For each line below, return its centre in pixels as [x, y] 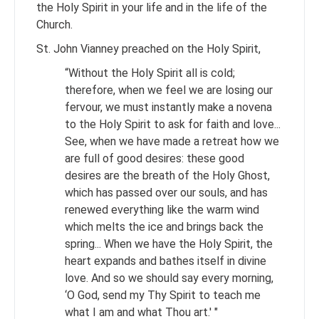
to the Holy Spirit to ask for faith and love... [173, 124]
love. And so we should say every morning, [169, 278]
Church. [56, 24]
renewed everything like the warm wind [162, 209]
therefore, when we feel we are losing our [169, 90]
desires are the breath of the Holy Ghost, [167, 175]
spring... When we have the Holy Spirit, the [169, 244]
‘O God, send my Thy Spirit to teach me [163, 295]
